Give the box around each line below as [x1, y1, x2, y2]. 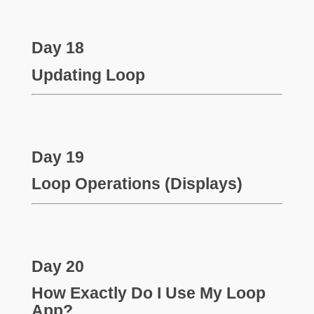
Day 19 [31, 147, 84, 166]
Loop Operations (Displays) [31, 175, 243, 193]
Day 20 [31, 257, 84, 275]
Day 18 [31, 38, 84, 57]
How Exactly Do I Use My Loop [31, 284, 266, 303]
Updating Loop [31, 65, 145, 84]
